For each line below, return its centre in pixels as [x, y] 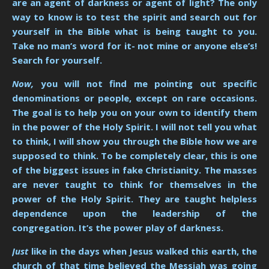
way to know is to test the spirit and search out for [134, 17]
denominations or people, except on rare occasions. [134, 98]
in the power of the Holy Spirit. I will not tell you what [134, 127]
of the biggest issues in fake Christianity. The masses [134, 170]
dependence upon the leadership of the [134, 213]
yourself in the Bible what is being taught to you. [134, 32]
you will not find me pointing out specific [149, 84]
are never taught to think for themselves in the [134, 185]
